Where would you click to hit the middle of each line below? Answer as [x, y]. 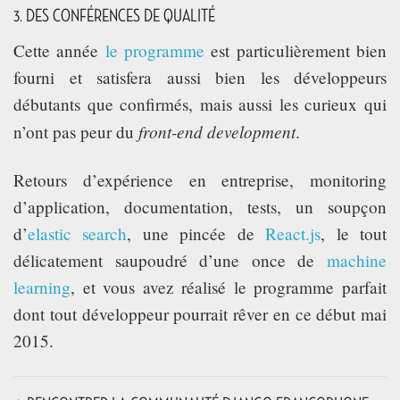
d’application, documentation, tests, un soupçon [200, 206]
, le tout [354, 233]
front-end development [217, 131]
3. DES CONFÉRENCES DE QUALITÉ [114, 17]
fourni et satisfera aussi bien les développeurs [200, 77]
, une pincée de [196, 233]
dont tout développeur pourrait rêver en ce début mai [200, 313]
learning [42, 287]
